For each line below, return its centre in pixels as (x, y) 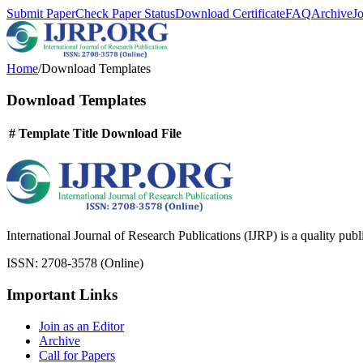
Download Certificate (230, 13)
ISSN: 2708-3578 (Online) (75, 263)
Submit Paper (41, 13)
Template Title (58, 134)
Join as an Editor (81, 326)
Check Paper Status (125, 13)
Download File (141, 134)
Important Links (62, 295)
